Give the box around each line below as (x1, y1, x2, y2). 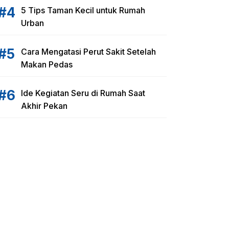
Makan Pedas (21, 59, 73, 70)
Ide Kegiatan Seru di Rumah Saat (21, 88, 145, 98)
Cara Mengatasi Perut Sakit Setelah (21, 47, 156, 57)
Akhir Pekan (21, 101, 67, 111)
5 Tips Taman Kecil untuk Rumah (21, 5, 145, 15)
